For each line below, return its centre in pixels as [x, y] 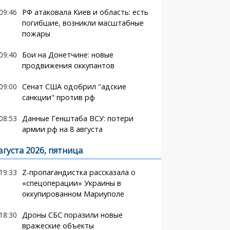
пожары [36, 34]
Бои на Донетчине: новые [68, 55]
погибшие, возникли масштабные [83, 23]
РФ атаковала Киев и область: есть [85, 12]
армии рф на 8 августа [62, 129]
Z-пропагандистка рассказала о [79, 172]
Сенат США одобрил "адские [74, 87]
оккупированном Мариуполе [73, 194]
